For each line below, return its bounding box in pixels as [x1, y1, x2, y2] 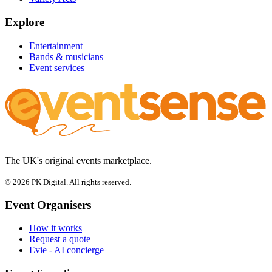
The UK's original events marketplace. [5, 155, 152, 166]
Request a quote [29, 234, 90, 245]
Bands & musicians [29, 51, 103, 62]
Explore [5, 16, 44, 29]
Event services [29, 62, 84, 73]
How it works [29, 223, 82, 234]
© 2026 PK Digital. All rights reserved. [5, 177, 131, 186]
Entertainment [29, 40, 83, 51]
